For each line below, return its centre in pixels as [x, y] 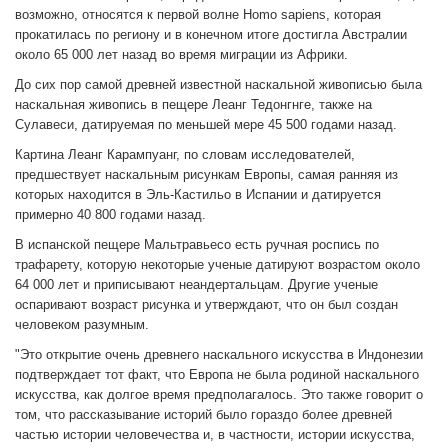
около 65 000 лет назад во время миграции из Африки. [181, 55]
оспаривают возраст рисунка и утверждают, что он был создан [206, 305]
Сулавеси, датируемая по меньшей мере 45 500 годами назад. [206, 125]
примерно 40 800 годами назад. [110, 215]
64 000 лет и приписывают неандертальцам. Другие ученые [196, 285]
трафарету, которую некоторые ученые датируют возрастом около [217, 265]
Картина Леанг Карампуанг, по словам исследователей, [185, 155]
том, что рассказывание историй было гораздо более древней [203, 415]
